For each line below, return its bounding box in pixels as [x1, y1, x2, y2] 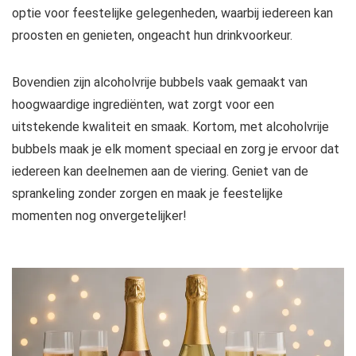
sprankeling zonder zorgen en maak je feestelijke [12, 186, 283, 201]
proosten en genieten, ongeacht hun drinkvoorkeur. [12, 28, 292, 43]
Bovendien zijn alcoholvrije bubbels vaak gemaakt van [12, 75, 308, 90]
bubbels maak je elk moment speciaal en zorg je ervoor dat [12, 141, 339, 157]
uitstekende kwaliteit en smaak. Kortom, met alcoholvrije [12, 119, 329, 134]
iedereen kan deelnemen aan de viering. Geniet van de [12, 164, 308, 179]
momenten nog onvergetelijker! [12, 208, 187, 223]
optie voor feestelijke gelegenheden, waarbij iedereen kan [12, 6, 333, 21]
